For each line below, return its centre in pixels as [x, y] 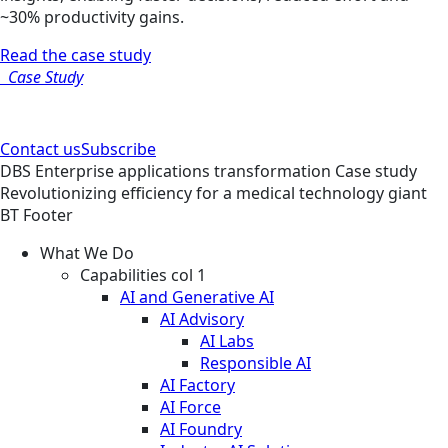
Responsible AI [255, 363]
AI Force [190, 407]
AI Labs [227, 341]
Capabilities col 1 [143, 275]
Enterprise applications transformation [185, 171]
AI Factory [197, 385]
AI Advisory [202, 319]
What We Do [87, 253]
